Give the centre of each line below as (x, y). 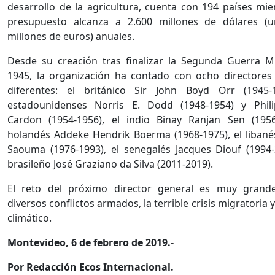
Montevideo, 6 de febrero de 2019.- (91, 243)
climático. (29, 218)
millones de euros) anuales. (71, 37)
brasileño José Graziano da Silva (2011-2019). (110, 164)
